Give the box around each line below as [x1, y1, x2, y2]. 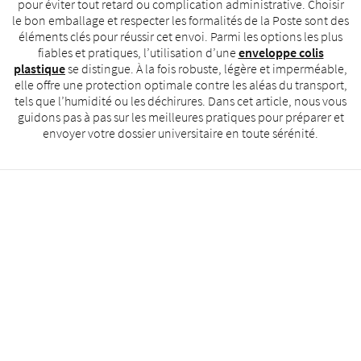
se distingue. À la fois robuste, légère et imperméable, [65, 60, 347, 77]
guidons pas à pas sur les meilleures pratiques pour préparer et [17, 109, 344, 125]
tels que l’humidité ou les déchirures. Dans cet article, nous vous [15, 93, 346, 109]
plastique [14, 60, 65, 77]
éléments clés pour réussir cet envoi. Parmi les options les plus [19, 28, 342, 44]
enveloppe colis [238, 44, 324, 60]
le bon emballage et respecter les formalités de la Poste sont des [12, 12, 349, 28]
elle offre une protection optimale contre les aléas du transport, [14, 77, 347, 93]
